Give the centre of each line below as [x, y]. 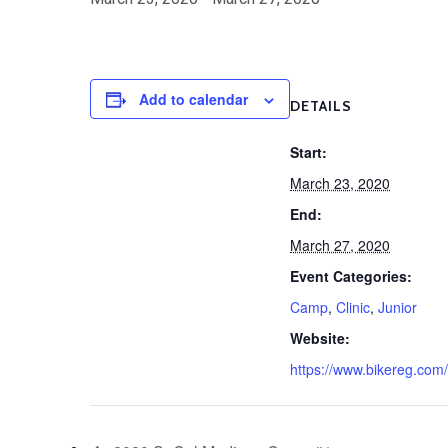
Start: [308, 152]
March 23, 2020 [340, 183]
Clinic [353, 307]
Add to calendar [193, 99]
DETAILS [321, 106]
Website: [320, 338]
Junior [397, 307]
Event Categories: [351, 276]
